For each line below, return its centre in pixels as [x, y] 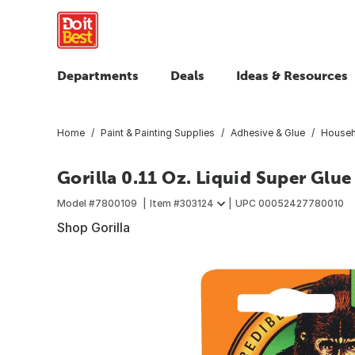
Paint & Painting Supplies [158, 132]
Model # [76, 203]
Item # [165, 203]
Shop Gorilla [94, 227]
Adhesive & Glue [268, 132]
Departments [98, 75]
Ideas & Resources [292, 75]
